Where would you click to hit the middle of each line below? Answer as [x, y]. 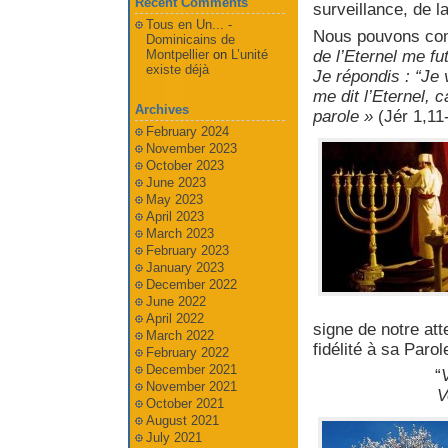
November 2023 [191, 148]
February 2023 [187, 250]
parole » [345, 116]
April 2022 [174, 318]
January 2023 [184, 267]
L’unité [249, 54]
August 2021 [182, 420]
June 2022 [175, 301]
